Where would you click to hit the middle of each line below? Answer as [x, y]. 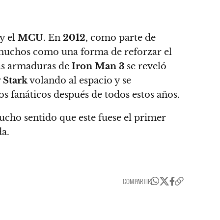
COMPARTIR [137, 181]
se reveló [145, 66]
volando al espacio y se [79, 81]
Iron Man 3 [98, 66]
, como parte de [121, 38]
